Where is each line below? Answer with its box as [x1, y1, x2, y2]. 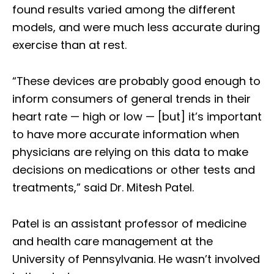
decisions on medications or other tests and [12, 162, 255, 178]
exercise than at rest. [12, 37, 127, 53]
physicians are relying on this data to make [12, 144, 248, 160]
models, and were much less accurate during [12, 20, 260, 35]
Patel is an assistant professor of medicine [12, 216, 246, 232]
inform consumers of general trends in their [12, 91, 251, 107]
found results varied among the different [12, 2, 235, 18]
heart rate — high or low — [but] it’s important [12, 109, 262, 125]
